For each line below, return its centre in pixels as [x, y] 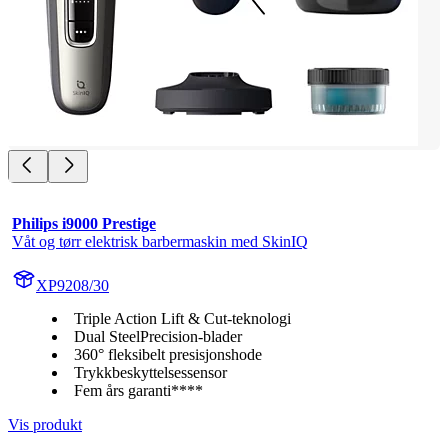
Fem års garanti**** [138, 390]
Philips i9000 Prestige [84, 223]
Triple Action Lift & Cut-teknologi [182, 318]
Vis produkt [45, 424]
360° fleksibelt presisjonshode [168, 354]
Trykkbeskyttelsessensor [150, 372]
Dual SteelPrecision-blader [158, 336]
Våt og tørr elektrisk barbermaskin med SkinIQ [160, 241]
